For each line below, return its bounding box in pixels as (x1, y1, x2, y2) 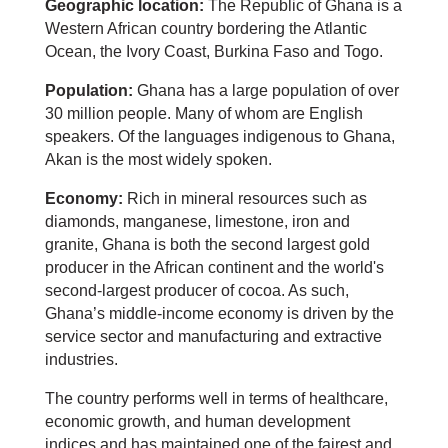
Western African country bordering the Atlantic (44, 20, 367, 37)
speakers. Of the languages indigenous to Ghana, (44, 128, 395, 145)
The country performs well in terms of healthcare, (44, 390, 388, 407)
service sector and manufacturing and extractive (44, 328, 382, 345)
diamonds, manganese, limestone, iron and (44, 213, 350, 230)
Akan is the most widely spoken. (44, 151, 272, 168)
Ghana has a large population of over (136, 82, 399, 99)
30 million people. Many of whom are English (44, 105, 363, 122)
